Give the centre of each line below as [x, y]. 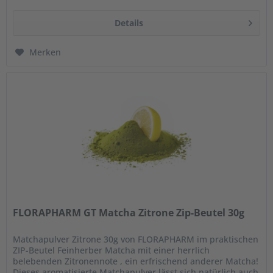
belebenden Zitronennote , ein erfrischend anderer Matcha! [136, 261]
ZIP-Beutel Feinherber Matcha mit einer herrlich [112, 250]
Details [129, 23]
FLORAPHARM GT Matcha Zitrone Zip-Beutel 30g [129, 212]
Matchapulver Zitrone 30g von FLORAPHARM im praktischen [136, 239]
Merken [45, 52]
